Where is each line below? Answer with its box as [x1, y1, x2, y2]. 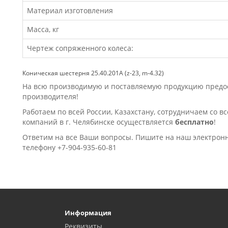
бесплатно [175, 117, 214, 127]
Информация [65, 208, 111, 217]
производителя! [22, 92, 78, 101]
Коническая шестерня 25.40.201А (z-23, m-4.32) [22, 69, 164, 77]
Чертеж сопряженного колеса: [27, 43, 133, 53]
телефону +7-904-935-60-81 [22, 142, 117, 152]
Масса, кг [27, 24, 59, 34]
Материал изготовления [27, 6, 113, 15]
